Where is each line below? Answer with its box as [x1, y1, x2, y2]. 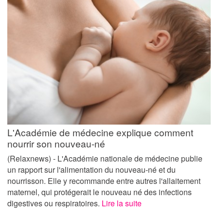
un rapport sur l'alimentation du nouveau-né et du [7, 163, 176, 175]
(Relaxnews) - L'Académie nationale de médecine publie [7, 152, 202, 164]
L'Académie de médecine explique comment [7, 125, 193, 139]
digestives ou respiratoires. [7, 197, 102, 209]
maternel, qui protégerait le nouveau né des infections [7, 186, 192, 198]
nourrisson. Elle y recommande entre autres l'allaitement [7, 175, 200, 186]
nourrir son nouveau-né [7, 136, 105, 150]
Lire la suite [102, 197, 142, 209]
